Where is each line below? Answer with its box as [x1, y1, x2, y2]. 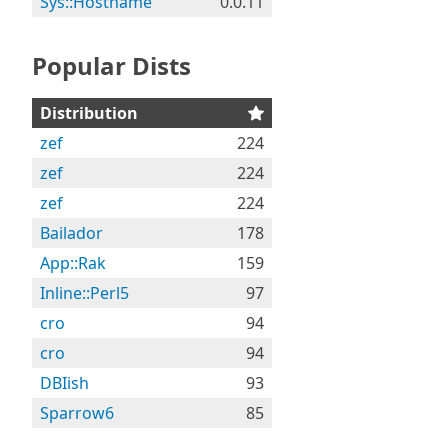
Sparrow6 [40, 402, 114, 424]
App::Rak [40, 252, 106, 274]
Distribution [40, 102, 138, 124]
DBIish [40, 372, 89, 394]
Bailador [40, 222, 103, 244]
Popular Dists [32, 49, 191, 82]
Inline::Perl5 [40, 282, 129, 304]
